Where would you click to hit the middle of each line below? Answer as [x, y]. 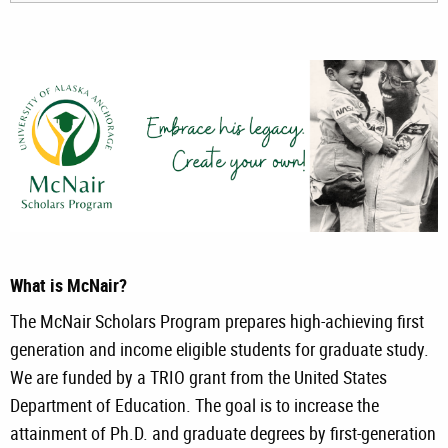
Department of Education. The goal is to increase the [194, 404]
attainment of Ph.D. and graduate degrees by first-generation [223, 432]
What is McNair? [68, 284]
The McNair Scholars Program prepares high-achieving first [217, 320]
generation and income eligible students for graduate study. [219, 348]
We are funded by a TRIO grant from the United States [198, 376]
